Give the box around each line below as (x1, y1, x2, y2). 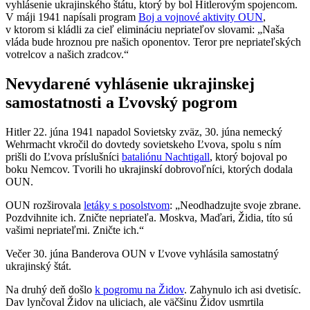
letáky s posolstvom (84, 199, 170, 211)
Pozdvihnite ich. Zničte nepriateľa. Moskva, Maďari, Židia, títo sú (6, 211, 293, 224)
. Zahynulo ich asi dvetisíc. (184, 283, 301, 295)
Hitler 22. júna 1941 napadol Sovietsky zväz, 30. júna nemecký (6, 125, 282, 138)
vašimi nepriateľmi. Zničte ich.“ (6, 224, 144, 236)
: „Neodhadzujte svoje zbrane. (170, 199, 301, 211)
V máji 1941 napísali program (6, 10, 138, 23)
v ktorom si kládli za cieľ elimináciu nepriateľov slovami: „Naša (6, 23, 284, 35)
